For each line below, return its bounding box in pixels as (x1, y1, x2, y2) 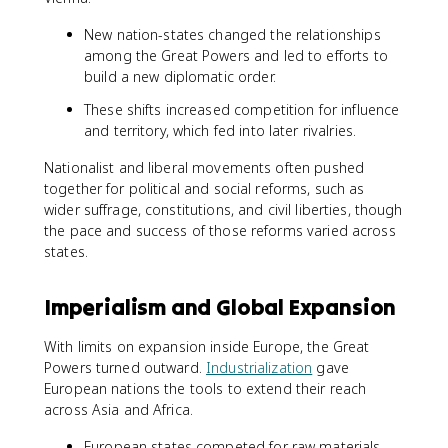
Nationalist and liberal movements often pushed (44, 158, 365, 177)
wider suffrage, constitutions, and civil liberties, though (44, 200, 403, 219)
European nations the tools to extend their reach (44, 379, 367, 398)
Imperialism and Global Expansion (44, 293, 397, 321)
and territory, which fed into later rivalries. (84, 121, 357, 140)
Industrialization (206, 358, 313, 377)
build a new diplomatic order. (84, 67, 276, 86)
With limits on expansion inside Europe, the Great (44, 337, 370, 356)
